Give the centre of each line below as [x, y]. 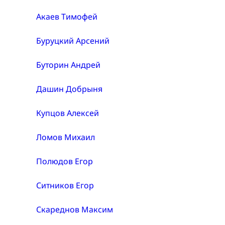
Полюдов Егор [65, 161]
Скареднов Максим [75, 210]
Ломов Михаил [66, 137]
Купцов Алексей [68, 113]
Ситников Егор [65, 186]
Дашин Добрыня [69, 89]
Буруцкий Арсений [73, 41]
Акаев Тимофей [67, 17]
